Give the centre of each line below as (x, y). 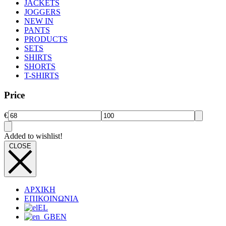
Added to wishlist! (33, 136)
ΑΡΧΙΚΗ (40, 189)
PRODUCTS (46, 39)
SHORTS (40, 67)
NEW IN (39, 21)
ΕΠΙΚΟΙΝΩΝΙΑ (51, 198)
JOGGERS (42, 12)
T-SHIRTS (42, 76)
